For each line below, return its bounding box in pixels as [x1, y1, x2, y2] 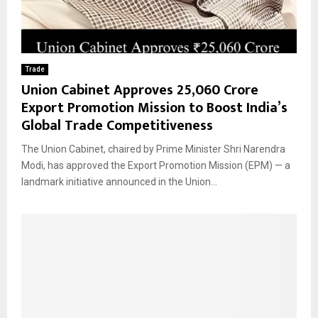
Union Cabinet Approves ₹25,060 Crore [21, 77, 258, 102]
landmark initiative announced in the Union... [21, 175, 217, 187]
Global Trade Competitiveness [21, 113, 213, 138]
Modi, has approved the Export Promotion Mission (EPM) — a [21, 159, 290, 171]
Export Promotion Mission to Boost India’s [21, 95, 287, 120]
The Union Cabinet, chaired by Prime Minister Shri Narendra [21, 143, 285, 155]
